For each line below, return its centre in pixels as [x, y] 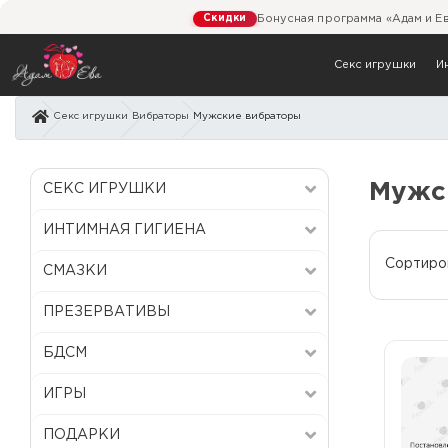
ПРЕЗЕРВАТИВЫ [106, 311]
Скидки [225, 18]
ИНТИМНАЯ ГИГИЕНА [124, 229]
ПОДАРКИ [81, 434]
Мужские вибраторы [247, 116]
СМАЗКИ [75, 270]
